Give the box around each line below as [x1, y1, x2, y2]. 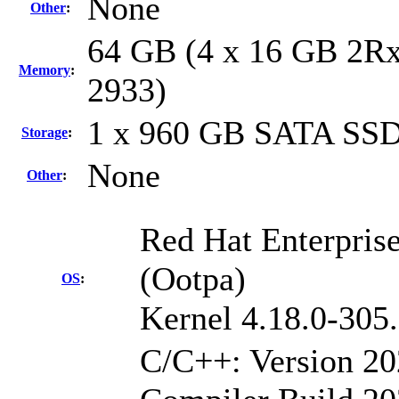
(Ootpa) [140, 260, 246, 298]
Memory [19, 62, 70, 78]
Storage [21, 125, 68, 141]
